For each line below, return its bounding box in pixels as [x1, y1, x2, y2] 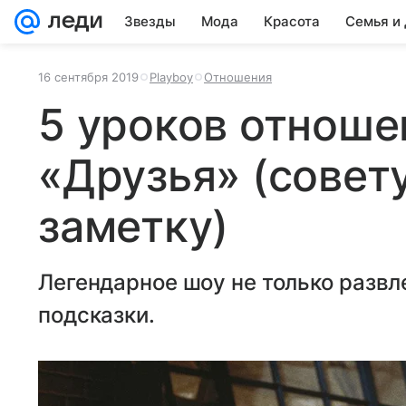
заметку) [38, 199, 229, 253]
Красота [264, 13, 320, 30]
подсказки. [38, 302, 155, 328]
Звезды [124, 13, 176, 30]
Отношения [204, 70, 272, 84]
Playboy [150, 70, 193, 84]
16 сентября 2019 [38, 70, 139, 84]
